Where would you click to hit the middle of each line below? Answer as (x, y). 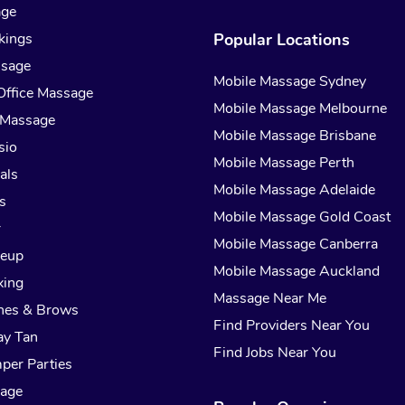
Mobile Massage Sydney (290, 82)
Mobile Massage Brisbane (295, 136)
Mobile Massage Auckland (297, 272)
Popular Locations (282, 40)
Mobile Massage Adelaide (295, 190)
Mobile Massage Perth (284, 163)
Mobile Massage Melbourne (301, 109)
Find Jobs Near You (275, 353)
